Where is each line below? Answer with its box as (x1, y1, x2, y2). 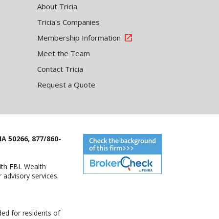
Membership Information (37, 32, 121, 43)
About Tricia (37, 1, 77, 11)
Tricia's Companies (37, 17, 100, 27)
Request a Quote (37, 79, 95, 89)
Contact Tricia (37, 64, 83, 74)
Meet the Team (37, 48, 90, 58)
